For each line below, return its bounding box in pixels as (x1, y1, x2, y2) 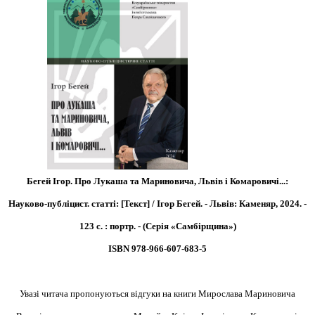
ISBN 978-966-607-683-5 (108, 243, 207, 254)
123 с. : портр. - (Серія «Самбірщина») (79, 220, 236, 231)
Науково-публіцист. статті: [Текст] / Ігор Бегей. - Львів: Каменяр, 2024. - (8, 198, 307, 209)
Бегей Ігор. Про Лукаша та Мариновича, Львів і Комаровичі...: (27, 175, 288, 186)
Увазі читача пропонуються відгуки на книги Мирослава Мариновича (20, 288, 295, 299)
